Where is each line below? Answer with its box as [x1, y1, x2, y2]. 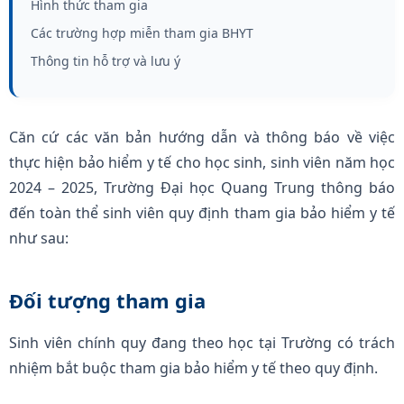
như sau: [9, 227, 69, 248]
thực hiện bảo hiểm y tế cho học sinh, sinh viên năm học [9, 151, 395, 172]
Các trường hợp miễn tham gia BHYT [31, 23, 253, 41]
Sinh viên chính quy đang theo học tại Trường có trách [9, 332, 395, 353]
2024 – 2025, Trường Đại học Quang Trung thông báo [9, 177, 395, 197]
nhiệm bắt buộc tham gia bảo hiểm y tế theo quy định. [9, 357, 378, 378]
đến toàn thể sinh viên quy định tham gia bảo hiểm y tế [9, 202, 395, 223]
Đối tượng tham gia [9, 286, 206, 314]
